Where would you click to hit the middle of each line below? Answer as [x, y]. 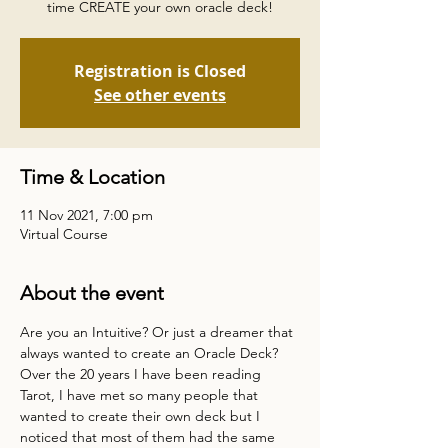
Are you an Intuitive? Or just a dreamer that [158, 332]
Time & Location [92, 177]
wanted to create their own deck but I [142, 416]
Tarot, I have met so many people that [141, 395]
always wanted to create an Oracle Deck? [149, 353]
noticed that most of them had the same [149, 437]
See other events [160, 95]
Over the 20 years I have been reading [142, 374]
